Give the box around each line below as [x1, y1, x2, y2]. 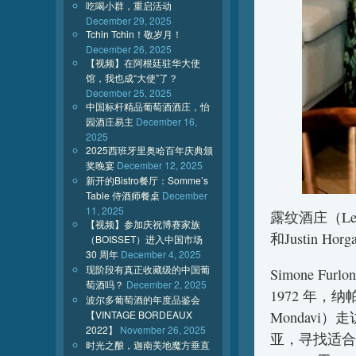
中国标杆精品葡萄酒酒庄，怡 [86, 99, 210, 113]
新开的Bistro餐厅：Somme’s [86, 173, 208, 187]
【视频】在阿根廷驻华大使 [86, 56, 200, 69]
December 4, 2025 [121, 247, 201, 261]
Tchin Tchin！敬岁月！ [86, 27, 182, 41]
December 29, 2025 [86, 14, 172, 27]
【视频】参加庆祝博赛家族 [86, 217, 200, 230]
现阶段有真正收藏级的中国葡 [86, 262, 210, 276]
